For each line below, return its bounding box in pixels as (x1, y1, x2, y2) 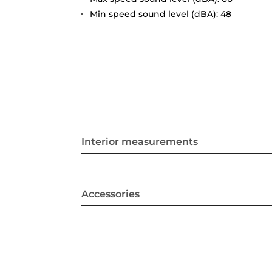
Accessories (81, 188, 140, 200)
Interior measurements (81, 136, 199, 148)
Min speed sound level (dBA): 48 (90, 8, 232, 19)
